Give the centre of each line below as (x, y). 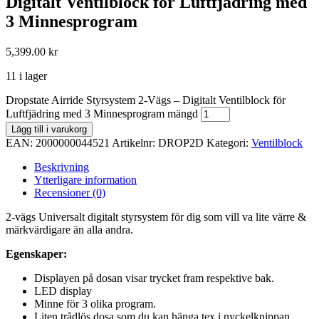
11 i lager (26, 75)
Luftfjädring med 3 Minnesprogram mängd (102, 113)
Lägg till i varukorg (49, 129)
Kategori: (229, 142)
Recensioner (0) (70, 192)
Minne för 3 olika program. (95, 303)
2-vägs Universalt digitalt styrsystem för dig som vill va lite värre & (156, 216)
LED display (63, 291)
